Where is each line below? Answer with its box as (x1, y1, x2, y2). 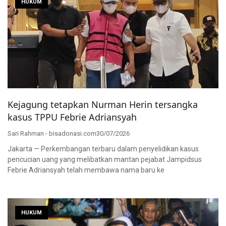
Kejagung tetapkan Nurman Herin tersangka (8, 98, 198, 110)
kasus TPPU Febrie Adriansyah (8, 110, 137, 123)
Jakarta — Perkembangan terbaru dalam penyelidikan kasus (8, 144, 199, 153)
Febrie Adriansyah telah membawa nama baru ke (8, 165, 164, 174)
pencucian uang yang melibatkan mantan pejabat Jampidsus (8, 155, 202, 163)
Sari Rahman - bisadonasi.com (8, 129, 96, 137)
